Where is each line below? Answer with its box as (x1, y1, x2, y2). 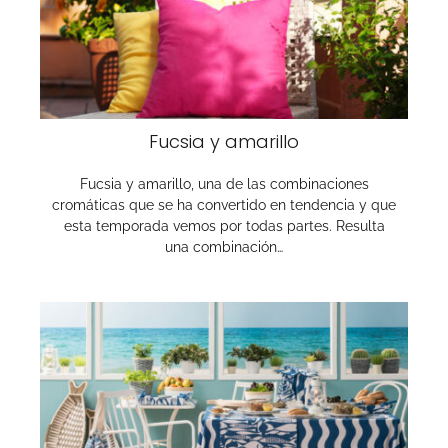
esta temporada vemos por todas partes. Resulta (63, 218, 385, 234)
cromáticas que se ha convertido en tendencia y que (52, 197, 396, 213)
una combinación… (165, 239, 283, 255)
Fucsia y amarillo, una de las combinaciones (79, 176, 369, 192)
